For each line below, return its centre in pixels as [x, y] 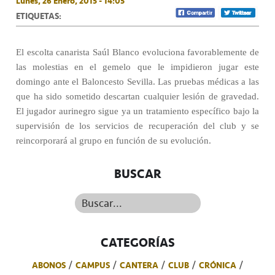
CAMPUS [92, 265]
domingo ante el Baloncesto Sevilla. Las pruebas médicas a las [137, 82]
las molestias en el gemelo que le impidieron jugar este [137, 67]
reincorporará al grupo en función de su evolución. [114, 141]
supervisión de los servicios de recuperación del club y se [137, 126]
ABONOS [48, 265]
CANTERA [139, 265]
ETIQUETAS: [39, 16]
